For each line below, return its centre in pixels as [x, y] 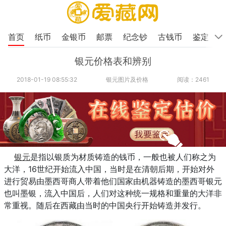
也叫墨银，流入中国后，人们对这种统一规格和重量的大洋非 [113, 193]
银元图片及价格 [127, 80]
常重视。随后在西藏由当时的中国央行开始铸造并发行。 [105, 205]
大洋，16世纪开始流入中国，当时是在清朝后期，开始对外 [109, 169]
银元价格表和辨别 [113, 61]
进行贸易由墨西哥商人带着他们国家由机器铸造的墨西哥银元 [113, 181]
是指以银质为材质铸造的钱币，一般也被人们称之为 [123, 157]
